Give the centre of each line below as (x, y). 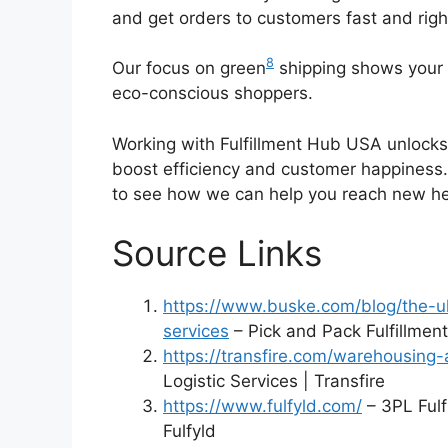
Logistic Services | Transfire (274, 381)
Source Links (217, 253)
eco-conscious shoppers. (212, 93)
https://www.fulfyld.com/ (262, 406)
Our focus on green (189, 68)
